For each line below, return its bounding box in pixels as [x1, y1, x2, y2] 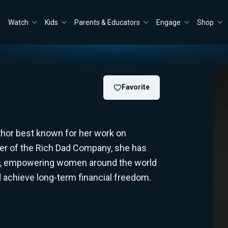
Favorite [121, 83, 150, 91]
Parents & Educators [74, 18, 140, 26]
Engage [156, 18, 181, 26]
